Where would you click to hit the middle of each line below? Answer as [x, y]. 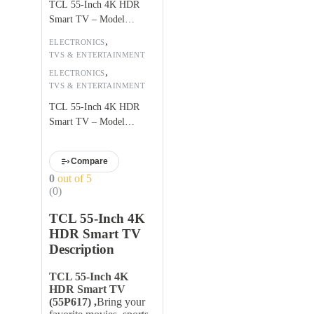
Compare [89, 161]
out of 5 [73, 178]
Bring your [121, 301]
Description [82, 249]
